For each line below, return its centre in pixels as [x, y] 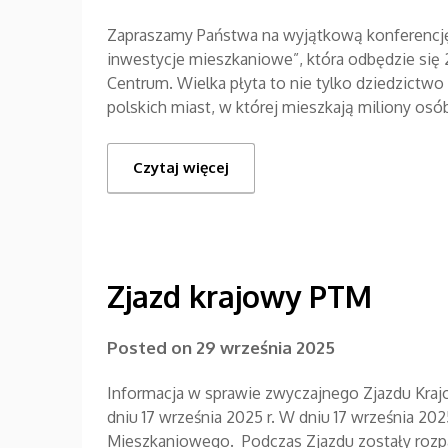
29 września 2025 [265, 347]
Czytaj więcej [181, 167]
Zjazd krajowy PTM [239, 295]
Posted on [151, 347]
